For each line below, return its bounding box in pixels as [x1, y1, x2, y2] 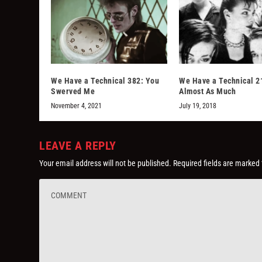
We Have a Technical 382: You [51, 75, 160, 85]
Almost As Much [179, 86, 236, 96]
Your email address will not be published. [39, 158, 172, 168]
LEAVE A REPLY [39, 138, 116, 153]
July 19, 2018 [179, 101, 216, 110]
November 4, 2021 [51, 101, 102, 110]
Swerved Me [51, 86, 95, 96]
